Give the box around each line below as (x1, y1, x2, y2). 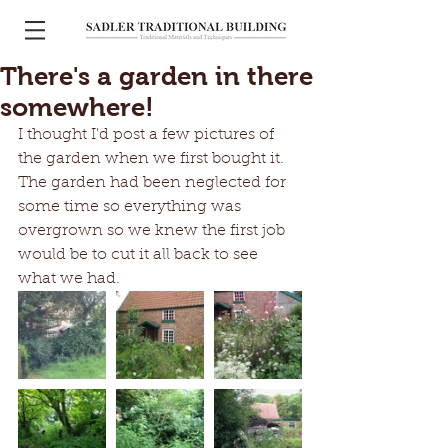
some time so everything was (18, 199, 245, 215)
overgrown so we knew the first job (18, 223, 289, 239)
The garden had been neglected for (18, 175, 290, 191)
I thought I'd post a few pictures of (18, 127, 278, 143)
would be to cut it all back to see (18, 247, 262, 263)
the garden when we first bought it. (18, 151, 288, 167)
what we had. (18, 271, 124, 287)
